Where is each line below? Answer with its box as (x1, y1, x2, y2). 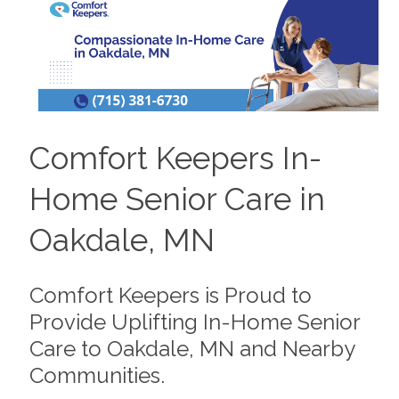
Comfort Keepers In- (28, 140, 322, 177)
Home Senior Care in (28, 181, 325, 218)
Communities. (28, 362, 165, 388)
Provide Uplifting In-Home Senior (28, 308, 360, 335)
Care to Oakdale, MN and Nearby (28, 335, 354, 362)
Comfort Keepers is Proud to (28, 281, 312, 308)
